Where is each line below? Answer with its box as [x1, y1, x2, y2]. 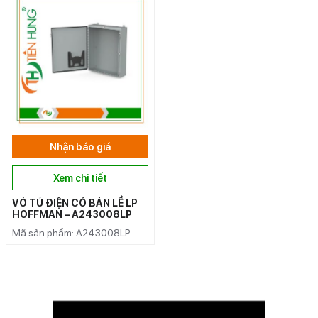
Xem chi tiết [53, 172, 107, 184]
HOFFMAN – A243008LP [12, 208, 132, 220]
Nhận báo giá [50, 141, 111, 153]
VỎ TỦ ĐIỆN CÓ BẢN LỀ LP [12, 197, 138, 209]
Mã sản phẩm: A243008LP [12, 226, 131, 238]
